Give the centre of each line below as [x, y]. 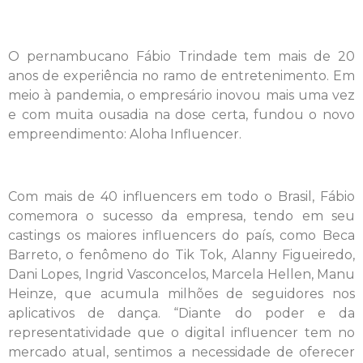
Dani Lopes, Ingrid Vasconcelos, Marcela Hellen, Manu [181, 274]
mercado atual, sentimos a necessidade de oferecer [181, 352]
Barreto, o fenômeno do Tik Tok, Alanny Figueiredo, [181, 254]
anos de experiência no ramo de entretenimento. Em [181, 76]
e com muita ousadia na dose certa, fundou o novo [181, 115]
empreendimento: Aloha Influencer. [125, 135]
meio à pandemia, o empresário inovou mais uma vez [181, 96]
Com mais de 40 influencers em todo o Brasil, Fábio [181, 196]
